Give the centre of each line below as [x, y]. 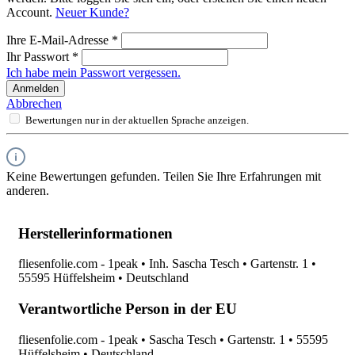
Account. [31, 12]
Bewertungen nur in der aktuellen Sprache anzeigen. [137, 120]
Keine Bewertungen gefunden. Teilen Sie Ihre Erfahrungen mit [164, 176]
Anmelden [36, 88]
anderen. [28, 190]
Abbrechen [34, 103]
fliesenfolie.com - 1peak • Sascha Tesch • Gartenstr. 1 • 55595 [173, 339]
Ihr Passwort [39, 56]
